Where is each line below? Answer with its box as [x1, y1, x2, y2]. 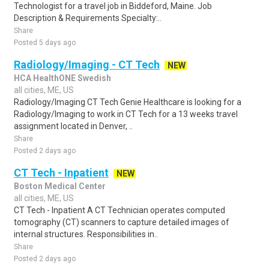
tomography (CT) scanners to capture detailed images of [14, 217, 229, 227]
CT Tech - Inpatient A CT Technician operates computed [14, 205, 225, 215]
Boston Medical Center [14, 181, 106, 191]
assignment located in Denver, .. [14, 121, 133, 131]
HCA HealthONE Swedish [14, 73, 111, 83]
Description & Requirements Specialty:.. [14, 13, 162, 23]
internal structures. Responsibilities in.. [14, 229, 158, 239]
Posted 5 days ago [14, 38, 76, 47]
